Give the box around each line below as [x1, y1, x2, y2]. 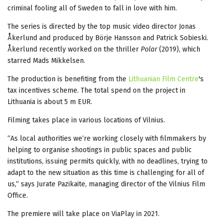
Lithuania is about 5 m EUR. [7, 97, 92, 106]
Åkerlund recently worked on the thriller [7, 45, 141, 54]
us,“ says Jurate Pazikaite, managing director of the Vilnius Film [7, 179, 205, 188]
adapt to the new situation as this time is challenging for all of [7, 168, 204, 177]
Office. [7, 191, 28, 200]
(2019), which [157, 45, 200, 54]
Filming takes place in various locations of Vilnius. [7, 115, 165, 124]
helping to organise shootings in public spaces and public [7, 145, 192, 154]
